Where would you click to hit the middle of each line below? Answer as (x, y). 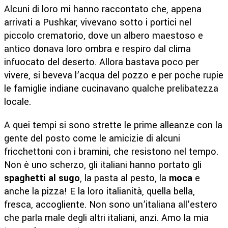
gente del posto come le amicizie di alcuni (92, 138)
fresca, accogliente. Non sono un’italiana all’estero (111, 204)
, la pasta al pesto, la (124, 178)
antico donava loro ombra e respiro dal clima (97, 49)
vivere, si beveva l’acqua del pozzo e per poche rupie (114, 75)
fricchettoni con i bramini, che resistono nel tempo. (111, 151)
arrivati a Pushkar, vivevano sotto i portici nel (98, 22)
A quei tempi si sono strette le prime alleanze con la (113, 125)
